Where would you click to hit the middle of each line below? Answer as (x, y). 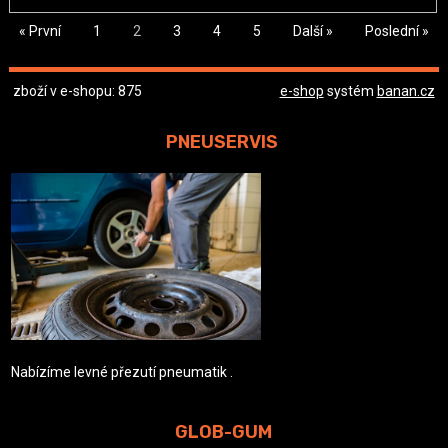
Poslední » (396, 30)
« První (39, 30)
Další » (312, 30)
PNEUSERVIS (223, 142)
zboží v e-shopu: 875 (78, 91)
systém (350, 91)
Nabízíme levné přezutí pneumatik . (121, 371)
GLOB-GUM (224, 431)
